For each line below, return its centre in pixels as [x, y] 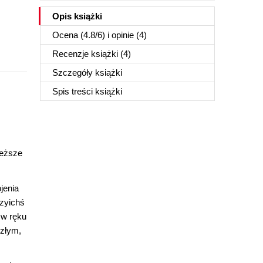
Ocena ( [68, 35]
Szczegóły [74, 73]
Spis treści [74, 91]
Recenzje [72, 54]
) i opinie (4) [124, 35]
